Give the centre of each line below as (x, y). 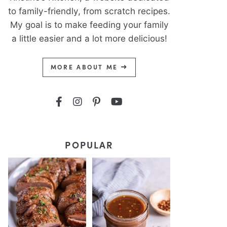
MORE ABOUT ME (86, 67)
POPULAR (89, 145)
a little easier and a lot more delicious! (89, 38)
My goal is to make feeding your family (89, 25)
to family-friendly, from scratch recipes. (89, 11)
